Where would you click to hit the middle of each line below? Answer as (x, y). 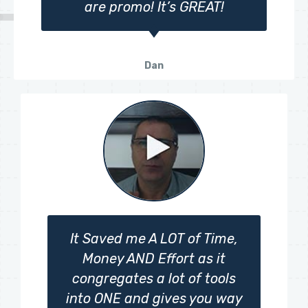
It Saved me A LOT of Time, (154, 239)
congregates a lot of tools (154, 278)
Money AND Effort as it (154, 258)
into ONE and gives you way (154, 298)
